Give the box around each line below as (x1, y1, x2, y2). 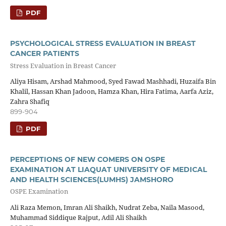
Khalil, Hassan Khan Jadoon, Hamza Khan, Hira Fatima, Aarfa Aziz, (10, 86, 213, 96)
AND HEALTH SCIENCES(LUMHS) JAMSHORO (10, 175, 174, 184)
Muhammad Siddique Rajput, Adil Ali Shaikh (10, 212, 147, 222)
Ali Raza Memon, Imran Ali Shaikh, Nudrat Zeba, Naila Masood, (10, 202, 204, 212)
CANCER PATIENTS (10, 49, 79, 59)
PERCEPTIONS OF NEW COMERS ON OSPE (10, 154, 165, 164)
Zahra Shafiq (10, 96, 49, 106)
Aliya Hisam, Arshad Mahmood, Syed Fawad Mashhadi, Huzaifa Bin (10, 76, 216, 86)
